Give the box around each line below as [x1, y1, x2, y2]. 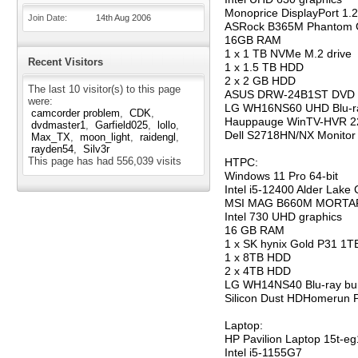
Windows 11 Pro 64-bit [225, 169, 338, 182]
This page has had [28, 155, 117, 167]
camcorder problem [31, 107, 120, 119]
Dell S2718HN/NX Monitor [225, 129, 356, 141]
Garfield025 [95, 119, 148, 131]
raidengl [140, 131, 176, 143]
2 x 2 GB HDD [225, 74, 296, 87]
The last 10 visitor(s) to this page [28, 83, 181, 95]
